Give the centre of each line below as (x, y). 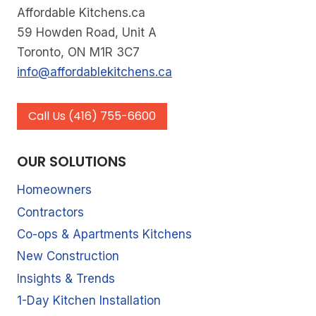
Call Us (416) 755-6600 (92, 116)
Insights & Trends (66, 278)
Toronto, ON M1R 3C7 (82, 52)
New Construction (68, 256)
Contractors (50, 212)
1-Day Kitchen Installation (89, 301)
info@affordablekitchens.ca (95, 72)
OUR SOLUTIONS (72, 161)
